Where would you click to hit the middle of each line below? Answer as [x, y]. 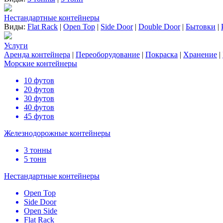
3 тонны [38, 150]
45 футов [39, 116]
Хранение [200, 55]
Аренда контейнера [37, 55]
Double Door [159, 27]
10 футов [39, 81]
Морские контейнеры [41, 64]
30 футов [39, 99]
